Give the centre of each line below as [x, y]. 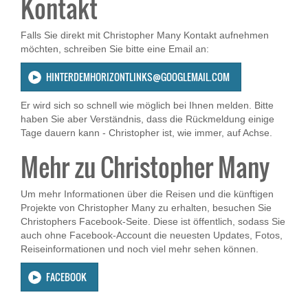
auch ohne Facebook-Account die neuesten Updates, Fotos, [152, 235]
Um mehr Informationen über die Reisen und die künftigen [147, 194]
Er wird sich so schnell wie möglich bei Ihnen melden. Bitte [147, 106]
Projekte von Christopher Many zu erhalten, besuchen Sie [146, 208]
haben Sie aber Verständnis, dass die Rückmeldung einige [147, 119]
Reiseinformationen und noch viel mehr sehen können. [140, 249]
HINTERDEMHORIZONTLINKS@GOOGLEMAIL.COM [138, 77]
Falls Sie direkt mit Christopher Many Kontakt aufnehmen [145, 35]
